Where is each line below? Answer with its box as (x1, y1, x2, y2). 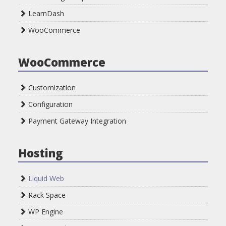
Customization (26, 82, 76, 92)
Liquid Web (28, 173, 64, 183)
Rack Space (26, 190, 66, 200)
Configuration (26, 99, 73, 109)
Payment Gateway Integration (26, 116, 126, 126)
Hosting (18, 145, 63, 160)
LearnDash (26, 8, 64, 18)
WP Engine (26, 206, 63, 216)
